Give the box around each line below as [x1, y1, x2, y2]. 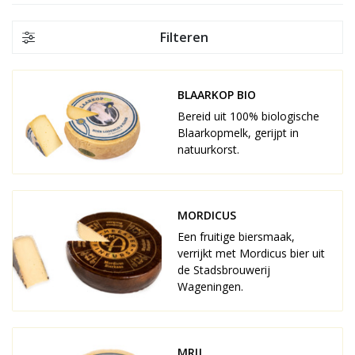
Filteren [159, 29, 208, 46]
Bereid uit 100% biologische [177, 109, 319, 124]
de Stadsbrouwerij [177, 262, 270, 277]
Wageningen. [177, 279, 243, 294]
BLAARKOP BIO [177, 87, 259, 102]
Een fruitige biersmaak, [177, 229, 295, 244]
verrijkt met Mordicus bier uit [177, 246, 325, 261]
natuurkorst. [177, 142, 239, 157]
